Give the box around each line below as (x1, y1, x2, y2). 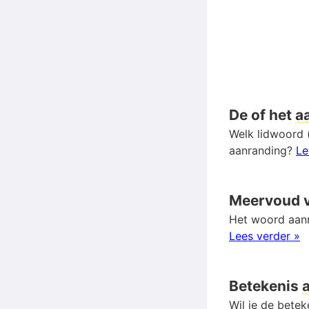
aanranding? (229, 143, 296, 157)
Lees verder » (229, 228, 300, 243)
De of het (229, 106, 295, 123)
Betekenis (229, 277, 302, 295)
